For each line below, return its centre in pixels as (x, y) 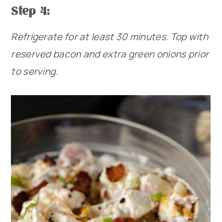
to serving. (35, 72)
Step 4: (30, 10)
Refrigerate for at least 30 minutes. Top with (110, 37)
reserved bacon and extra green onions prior (110, 54)
